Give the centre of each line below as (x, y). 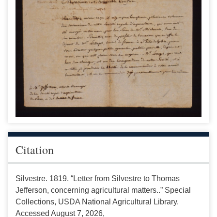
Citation (35, 149)
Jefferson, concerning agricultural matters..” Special (103, 190)
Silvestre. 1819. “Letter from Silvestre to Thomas (98, 178)
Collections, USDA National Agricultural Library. (97, 201)
